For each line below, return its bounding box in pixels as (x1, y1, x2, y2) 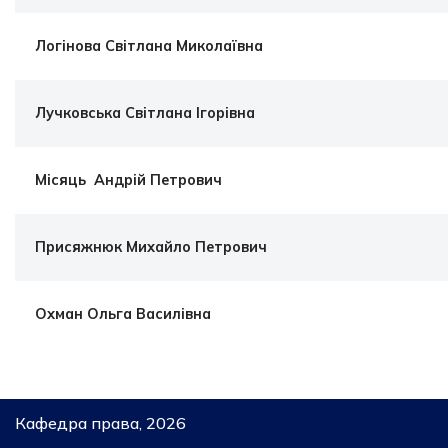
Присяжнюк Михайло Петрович (35, 238, 267, 256)
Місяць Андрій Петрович (35, 171, 222, 189)
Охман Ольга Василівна (35, 305, 211, 323)
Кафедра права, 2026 (15, 413, 186, 433)
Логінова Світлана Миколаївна (35, 37, 263, 55)
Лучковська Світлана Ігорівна (35, 104, 255, 122)
